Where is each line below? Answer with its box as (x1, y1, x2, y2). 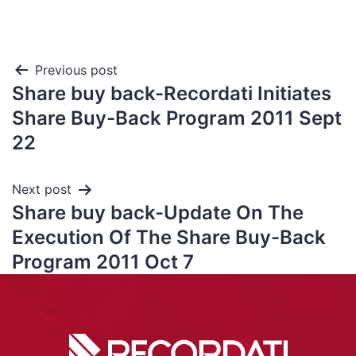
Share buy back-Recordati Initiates (12, 82, 331, 105)
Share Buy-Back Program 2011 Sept (12, 106, 342, 130)
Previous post (35, 62, 118, 78)
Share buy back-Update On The (12, 201, 304, 224)
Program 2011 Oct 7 (12, 250, 194, 273)
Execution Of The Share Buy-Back (12, 226, 326, 249)
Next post (12, 181, 72, 197)
